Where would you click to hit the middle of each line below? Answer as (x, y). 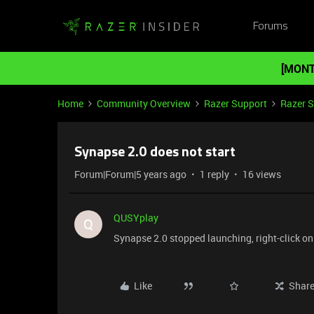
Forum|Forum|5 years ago (130, 174)
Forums (270, 26)
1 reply (214, 174)
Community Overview (144, 103)
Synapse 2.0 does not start (155, 153)
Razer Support (235, 103)
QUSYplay (136, 218)
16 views (262, 174)
